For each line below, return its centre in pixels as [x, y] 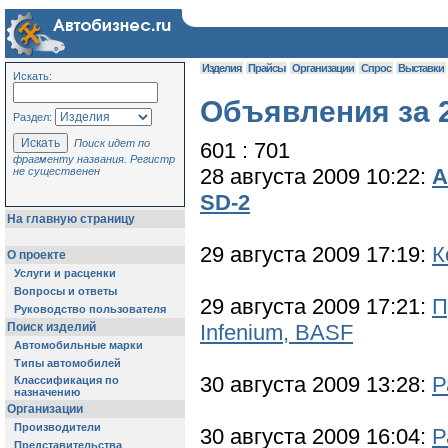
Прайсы [266, 68]
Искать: [32, 76]
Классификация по [66, 380]
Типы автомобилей [67, 363]
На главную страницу [71, 219]
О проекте [36, 255]
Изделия [221, 68]
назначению [47, 392]
